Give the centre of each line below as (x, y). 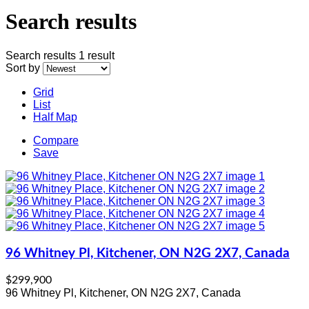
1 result (97, 55)
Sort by (23, 68)
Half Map (55, 117)
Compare (56, 140)
